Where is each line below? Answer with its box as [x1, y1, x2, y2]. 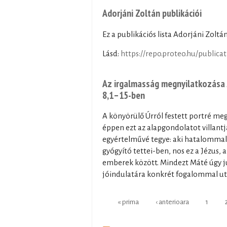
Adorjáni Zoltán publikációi [102, 7, 202, 20]
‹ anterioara [156, 198, 190, 206]
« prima [117, 198, 139, 206]
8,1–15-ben [102, 88, 145, 101]
